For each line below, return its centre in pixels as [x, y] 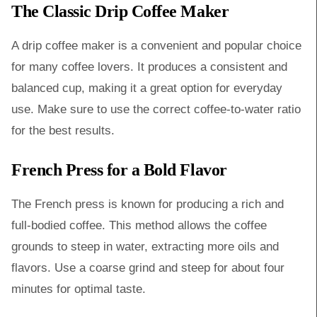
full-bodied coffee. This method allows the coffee [139, 225]
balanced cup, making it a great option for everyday [147, 88]
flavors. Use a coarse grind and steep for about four [148, 268]
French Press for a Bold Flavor [119, 170]
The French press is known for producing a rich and [148, 204]
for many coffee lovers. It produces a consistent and [149, 67]
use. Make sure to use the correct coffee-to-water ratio [156, 109]
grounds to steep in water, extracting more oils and [145, 247]
